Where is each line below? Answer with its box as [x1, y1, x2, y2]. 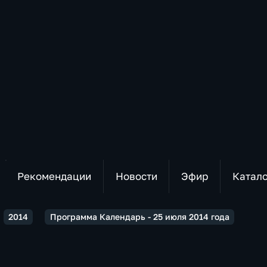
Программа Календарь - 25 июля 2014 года [49, 212, 229, 222]
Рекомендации [17, 170, 91, 182]
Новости [115, 170, 157, 182]
